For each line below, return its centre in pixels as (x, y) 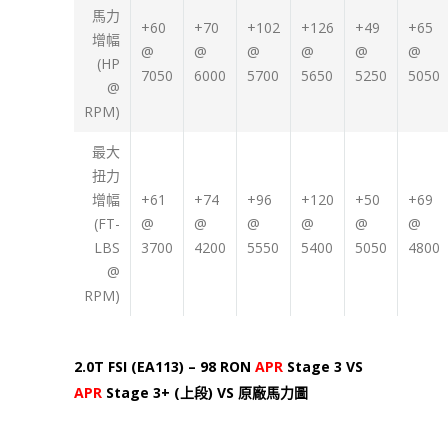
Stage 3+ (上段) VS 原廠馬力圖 (205, 393)
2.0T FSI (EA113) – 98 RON (164, 367)
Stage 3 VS (323, 367)
